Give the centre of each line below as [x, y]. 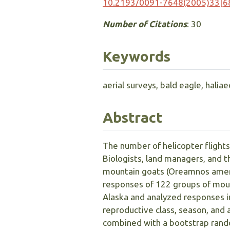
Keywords [137, 56]
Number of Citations [145, 24]
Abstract [132, 117]
